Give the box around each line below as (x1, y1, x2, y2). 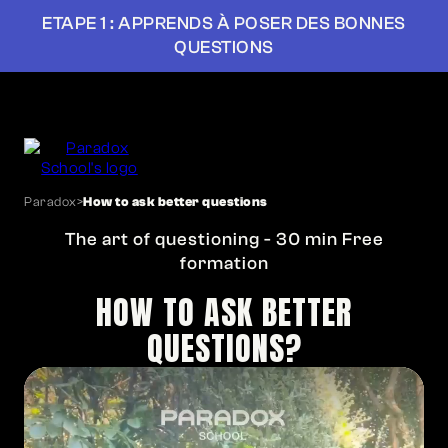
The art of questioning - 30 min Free (64, 229, 384, 250)
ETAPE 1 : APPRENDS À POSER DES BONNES (42, 13, 406, 34)
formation (179, 253, 269, 274)
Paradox (24, 194, 77, 209)
